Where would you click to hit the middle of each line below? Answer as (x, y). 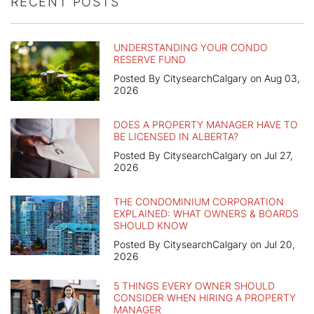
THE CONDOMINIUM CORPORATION (199, 202)
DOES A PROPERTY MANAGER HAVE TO (206, 125)
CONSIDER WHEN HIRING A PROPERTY (205, 298)
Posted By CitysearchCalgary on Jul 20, (204, 245)
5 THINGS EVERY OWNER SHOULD (194, 286)
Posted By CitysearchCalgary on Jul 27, (203, 156)
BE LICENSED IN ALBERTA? (176, 137)
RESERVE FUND (150, 60)
